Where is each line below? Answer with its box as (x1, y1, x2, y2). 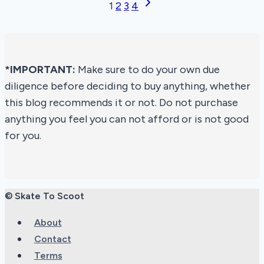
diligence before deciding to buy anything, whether (5, 80, 250, 93)
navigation (4, 22, 86, 42)
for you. (5, 129, 41, 143)
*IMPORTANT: (5, 63, 75, 77)
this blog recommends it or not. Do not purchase (5, 96, 238, 110)
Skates (93, 6, 126, 19)
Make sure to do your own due (75, 63, 220, 77)
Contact (34, 233, 71, 245)
